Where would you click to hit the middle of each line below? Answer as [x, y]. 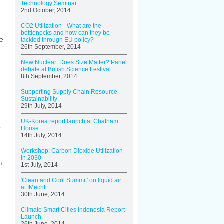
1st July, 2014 [39, 165]
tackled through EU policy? [57, 40]
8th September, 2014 [49, 76]
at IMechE [34, 187]
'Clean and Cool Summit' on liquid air [71, 180]
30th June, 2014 [43, 194]
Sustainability [39, 99]
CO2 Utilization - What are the [61, 26]
